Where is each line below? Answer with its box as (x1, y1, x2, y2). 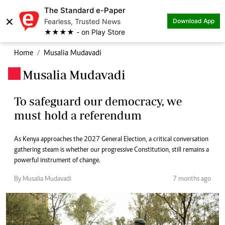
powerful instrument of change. (14, 157, 100, 164)
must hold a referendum (14, 108, 142, 122)
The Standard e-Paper (44, 6, 126, 15)
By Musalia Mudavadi (14, 176, 71, 183)
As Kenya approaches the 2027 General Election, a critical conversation (14, 136, 208, 143)
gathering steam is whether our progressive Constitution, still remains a (14, 147, 209, 154)
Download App (173, 17, 214, 25)
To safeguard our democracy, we (14, 94, 182, 108)
